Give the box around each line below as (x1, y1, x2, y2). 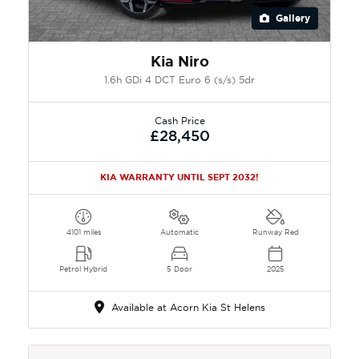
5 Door (166, 264, 192, 273)
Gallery (272, 11, 310, 25)
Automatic (159, 227, 199, 236)
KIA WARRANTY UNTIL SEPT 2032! (100, 171, 259, 183)
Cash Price (154, 114, 205, 127)
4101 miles (66, 227, 101, 236)
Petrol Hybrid (59, 264, 108, 273)
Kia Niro (150, 51, 209, 71)
